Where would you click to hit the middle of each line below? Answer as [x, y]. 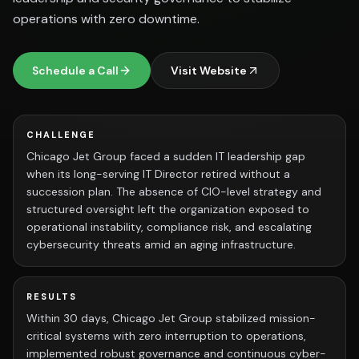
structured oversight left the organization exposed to [168, 209]
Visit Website [209, 71]
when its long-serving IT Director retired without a [158, 174]
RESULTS [52, 296]
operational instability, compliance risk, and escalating [169, 227]
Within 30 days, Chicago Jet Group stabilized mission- [171, 318]
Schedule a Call [75, 71]
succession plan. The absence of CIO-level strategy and [174, 192]
